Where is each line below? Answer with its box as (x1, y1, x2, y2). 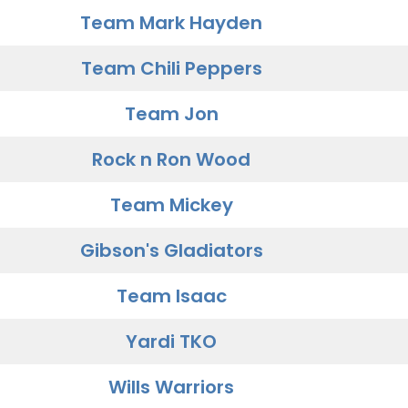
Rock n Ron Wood (92, 147, 250, 172)
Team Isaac (116, 283, 227, 309)
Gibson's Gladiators (79, 238, 263, 263)
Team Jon (124, 101, 219, 127)
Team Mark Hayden (80, 10, 262, 36)
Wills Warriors (108, 374, 234, 400)
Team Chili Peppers (80, 56, 262, 81)
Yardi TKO (126, 329, 217, 354)
